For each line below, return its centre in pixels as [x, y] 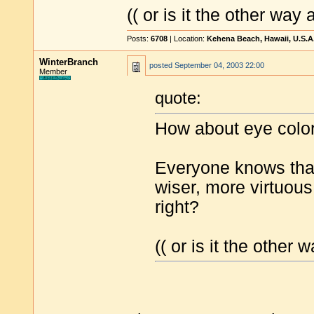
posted [162, 65]
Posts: [139, 39]
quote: [178, 98]
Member [53, 71]
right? [177, 207]
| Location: [187, 39]
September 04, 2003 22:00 [219, 65]
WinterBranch [69, 62]
